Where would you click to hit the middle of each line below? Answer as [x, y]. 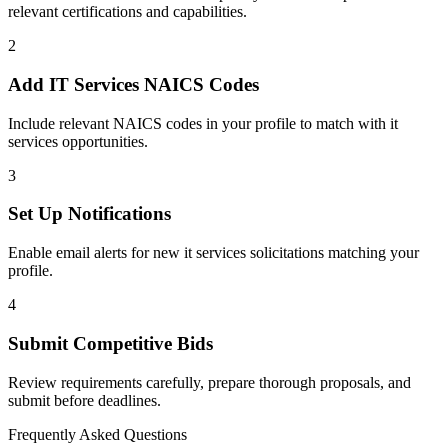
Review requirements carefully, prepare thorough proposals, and [209, 382]
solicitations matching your [332, 253]
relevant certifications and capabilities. [127, 12]
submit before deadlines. [84, 400]
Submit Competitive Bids [110, 343]
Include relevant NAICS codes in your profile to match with [199, 123]
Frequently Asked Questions [97, 434]
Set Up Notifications [89, 214]
